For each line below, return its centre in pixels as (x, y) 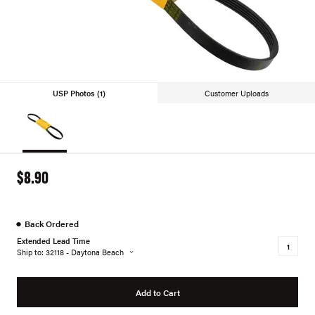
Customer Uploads (236, 93)
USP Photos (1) (79, 93)
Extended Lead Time (53, 240)
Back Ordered (52, 223)
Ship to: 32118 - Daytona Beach (70, 252)
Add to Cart (157, 292)
